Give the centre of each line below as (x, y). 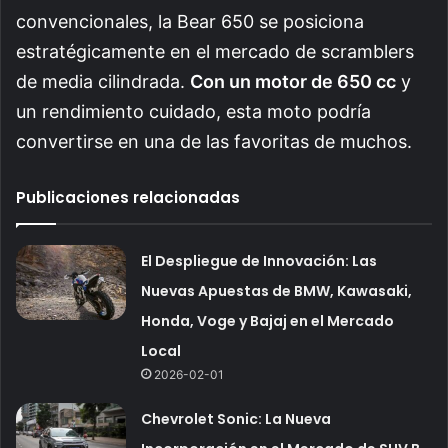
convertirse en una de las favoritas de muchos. (214, 141)
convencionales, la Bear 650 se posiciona (190, 21)
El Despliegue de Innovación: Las (259, 260)
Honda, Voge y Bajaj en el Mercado (268, 320)
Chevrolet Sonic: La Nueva (236, 418)
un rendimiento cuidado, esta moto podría (193, 111)
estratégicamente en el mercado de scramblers (215, 51)
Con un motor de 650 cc (293, 81)
